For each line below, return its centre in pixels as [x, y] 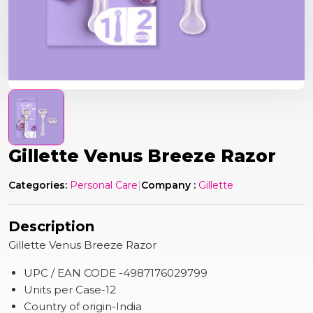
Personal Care [104, 185]
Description [51, 226]
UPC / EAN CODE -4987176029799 [116, 273]
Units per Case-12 [70, 290]
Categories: [38, 185]
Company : [168, 185]
